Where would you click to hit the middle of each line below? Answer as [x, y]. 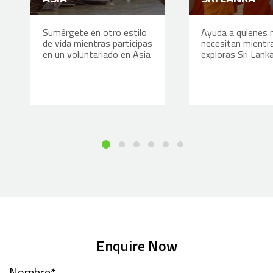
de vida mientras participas [97, 43]
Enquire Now [136, 245]
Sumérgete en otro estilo [94, 32]
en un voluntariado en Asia [96, 54]
